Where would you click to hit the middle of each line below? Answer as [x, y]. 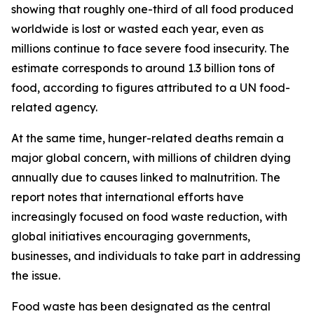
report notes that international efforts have [128, 197]
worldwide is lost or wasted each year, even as [137, 29]
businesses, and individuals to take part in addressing [156, 256]
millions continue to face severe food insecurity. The [150, 48]
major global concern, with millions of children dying [151, 158]
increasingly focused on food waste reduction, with [149, 217]
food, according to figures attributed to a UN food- [151, 88]
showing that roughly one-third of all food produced [152, 9]
